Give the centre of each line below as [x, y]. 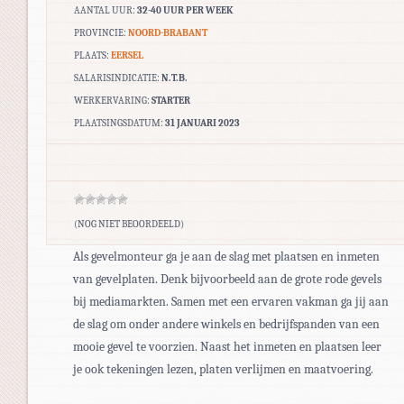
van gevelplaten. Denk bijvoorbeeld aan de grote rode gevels [227, 279]
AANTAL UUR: [106, 10]
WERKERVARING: [113, 100]
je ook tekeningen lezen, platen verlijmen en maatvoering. [223, 369]
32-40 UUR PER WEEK [185, 10]
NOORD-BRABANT [168, 32]
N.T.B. [174, 78]
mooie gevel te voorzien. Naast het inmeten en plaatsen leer [227, 346]
